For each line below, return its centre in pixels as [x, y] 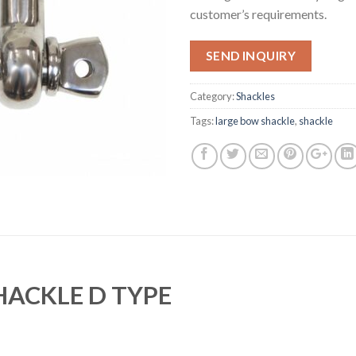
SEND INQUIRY [251, 55]
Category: [213, 97]
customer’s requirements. [258, 14]
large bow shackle [255, 121]
